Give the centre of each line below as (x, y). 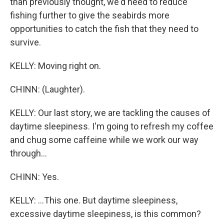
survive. (25, 42)
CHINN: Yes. (34, 177)
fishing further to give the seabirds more (90, 15)
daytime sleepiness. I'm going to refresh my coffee (112, 126)
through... (28, 153)
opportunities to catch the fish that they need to (104, 29)
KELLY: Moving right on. (55, 66)
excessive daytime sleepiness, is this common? (105, 214)
